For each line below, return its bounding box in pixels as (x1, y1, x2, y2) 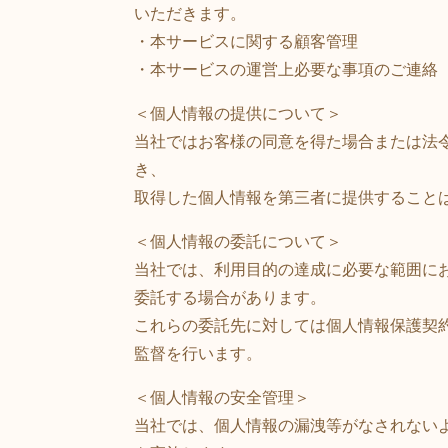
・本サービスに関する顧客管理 (134, 30, 359, 53)
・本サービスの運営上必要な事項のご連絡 (134, 58, 439, 81)
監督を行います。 (134, 342, 263, 365)
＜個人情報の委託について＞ (134, 230, 343, 253)
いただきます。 (134, 2, 247, 25)
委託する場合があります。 (134, 286, 327, 309)
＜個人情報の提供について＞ (134, 102, 343, 125)
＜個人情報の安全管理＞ (134, 386, 311, 409)
